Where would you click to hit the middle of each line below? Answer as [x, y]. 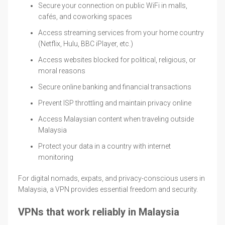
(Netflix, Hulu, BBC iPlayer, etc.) [86, 43]
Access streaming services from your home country [121, 32]
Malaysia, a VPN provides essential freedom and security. [108, 189]
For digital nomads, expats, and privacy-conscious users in [111, 178]
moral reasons [62, 71]
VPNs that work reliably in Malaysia [99, 212]
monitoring [56, 157]
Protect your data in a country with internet [104, 146]
